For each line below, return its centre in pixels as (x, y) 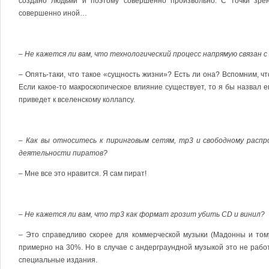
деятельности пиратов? (63, 153)
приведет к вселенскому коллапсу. (77, 100)
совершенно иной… (53, 13)
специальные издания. (58, 260)
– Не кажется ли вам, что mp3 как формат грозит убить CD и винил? (142, 214)
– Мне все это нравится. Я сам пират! (83, 174)
